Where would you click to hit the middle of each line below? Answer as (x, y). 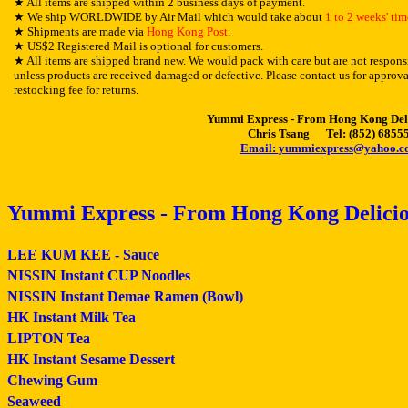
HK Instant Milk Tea (71, 317)
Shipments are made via (86, 31)
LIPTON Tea (49, 338)
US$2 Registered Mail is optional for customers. (144, 46)
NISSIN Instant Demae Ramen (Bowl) (125, 296)
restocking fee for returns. (76, 90)
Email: (259, 148)
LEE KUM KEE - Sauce (83, 255)
